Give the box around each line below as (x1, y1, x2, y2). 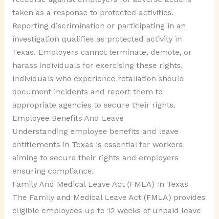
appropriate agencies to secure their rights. (12, 100, 175, 109)
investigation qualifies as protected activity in (12, 34, 182, 44)
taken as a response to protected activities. (12, 7, 174, 17)
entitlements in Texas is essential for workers (12, 139, 183, 149)
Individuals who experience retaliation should (12, 73, 184, 83)
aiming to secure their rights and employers (12, 153, 178, 162)
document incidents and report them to (12, 87, 163, 96)
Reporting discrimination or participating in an (12, 21, 186, 30)
